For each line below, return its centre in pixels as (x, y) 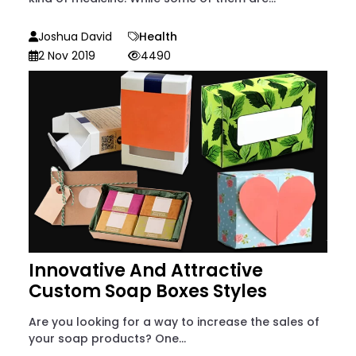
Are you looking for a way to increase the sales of (174, 321)
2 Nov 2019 (67, 55)
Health (158, 36)
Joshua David (75, 36)
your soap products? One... (107, 338)
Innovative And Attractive (146, 270)
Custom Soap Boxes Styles (148, 291)
